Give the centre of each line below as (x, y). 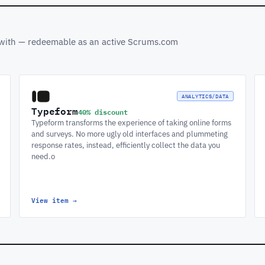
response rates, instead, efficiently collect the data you (126, 145)
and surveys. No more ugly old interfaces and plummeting (130, 133)
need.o (43, 156)
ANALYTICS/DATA (205, 96)
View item (52, 200)
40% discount (103, 112)
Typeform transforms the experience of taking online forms (131, 122)
